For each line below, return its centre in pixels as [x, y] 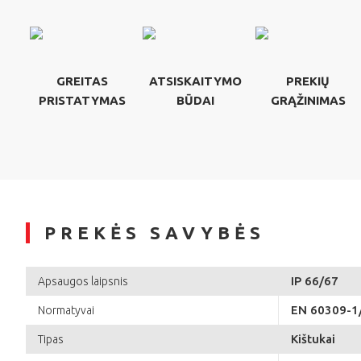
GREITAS [82, 81]
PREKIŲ [308, 81]
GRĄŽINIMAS [308, 100]
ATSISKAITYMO [195, 81]
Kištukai [313, 338]
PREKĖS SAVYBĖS [155, 232]
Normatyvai [66, 310]
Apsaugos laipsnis [83, 281]
